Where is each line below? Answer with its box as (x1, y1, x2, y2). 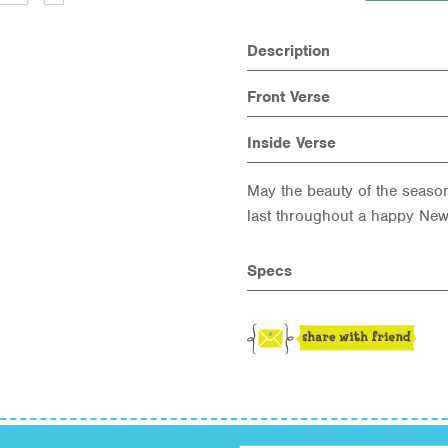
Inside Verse (246, 133, 336, 153)
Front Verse (246, 87, 330, 107)
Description (246, 41, 330, 61)
